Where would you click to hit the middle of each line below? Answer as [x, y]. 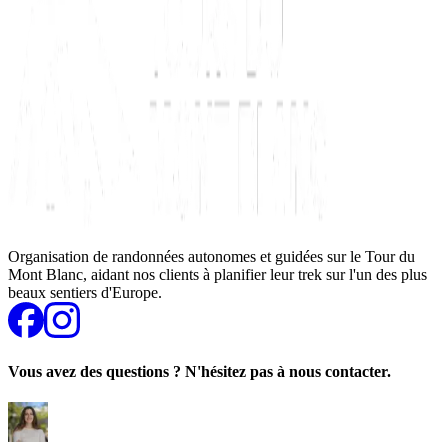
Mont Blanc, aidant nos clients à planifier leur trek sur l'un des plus [217, 274]
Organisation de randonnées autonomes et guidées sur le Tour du [211, 256]
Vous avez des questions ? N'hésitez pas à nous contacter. [199, 372]
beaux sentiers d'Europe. [85, 292]
